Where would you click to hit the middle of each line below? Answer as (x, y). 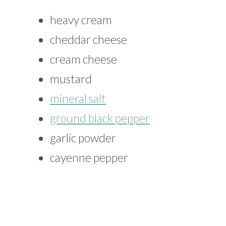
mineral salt (78, 99)
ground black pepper (100, 118)
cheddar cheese (89, 40)
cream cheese (83, 59)
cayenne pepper (89, 158)
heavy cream (81, 20)
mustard (71, 79)
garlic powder (83, 138)
